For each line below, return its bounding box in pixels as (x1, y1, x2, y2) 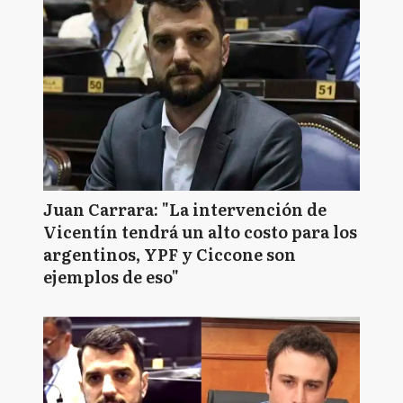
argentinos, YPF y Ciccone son (43, 242, 296, 266)
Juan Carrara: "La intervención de (43, 197, 327, 221)
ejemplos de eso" (43, 264, 179, 289)
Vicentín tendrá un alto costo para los (43, 219, 357, 244)
